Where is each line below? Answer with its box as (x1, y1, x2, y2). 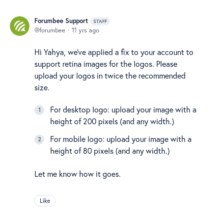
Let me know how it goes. (34, 168, 121, 179)
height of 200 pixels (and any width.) (50, 116, 174, 126)
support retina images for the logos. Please (34, 58, 177, 69)
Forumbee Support (34, 17, 88, 25)
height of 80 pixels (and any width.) (50, 145, 170, 156)
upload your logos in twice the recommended (34, 70, 186, 81)
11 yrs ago (72, 26, 99, 34)
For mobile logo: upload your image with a (50, 134, 192, 144)
